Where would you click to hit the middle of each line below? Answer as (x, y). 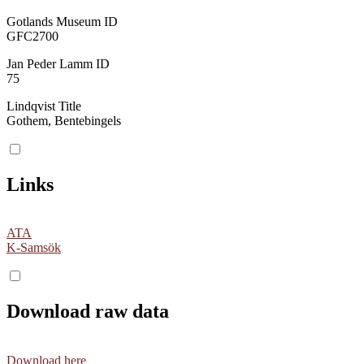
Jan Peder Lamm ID (58, 63)
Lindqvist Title (44, 106)
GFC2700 (32, 36)
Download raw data (88, 312)
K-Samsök (34, 248)
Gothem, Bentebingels (64, 120)
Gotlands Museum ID (62, 21)
